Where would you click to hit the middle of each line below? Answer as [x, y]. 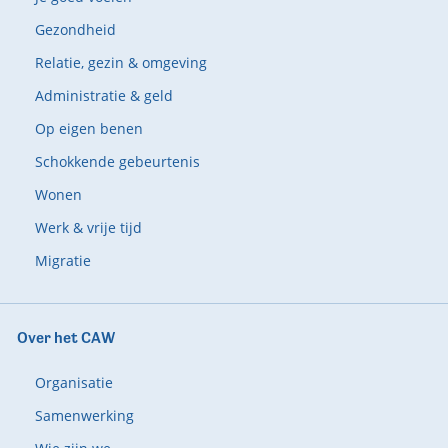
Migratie [62, 261]
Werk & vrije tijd [88, 228]
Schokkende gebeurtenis [117, 162]
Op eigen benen [88, 129]
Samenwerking [84, 416]
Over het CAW [65, 338]
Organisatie [73, 383]
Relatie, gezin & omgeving [120, 63]
